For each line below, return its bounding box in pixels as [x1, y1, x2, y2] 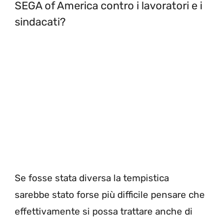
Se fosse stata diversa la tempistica [15, 172, 169, 184]
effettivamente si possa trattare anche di [15, 205, 192, 217]
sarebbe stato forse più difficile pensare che [15, 189, 205, 200]
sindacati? [15, 15, 66, 28]
